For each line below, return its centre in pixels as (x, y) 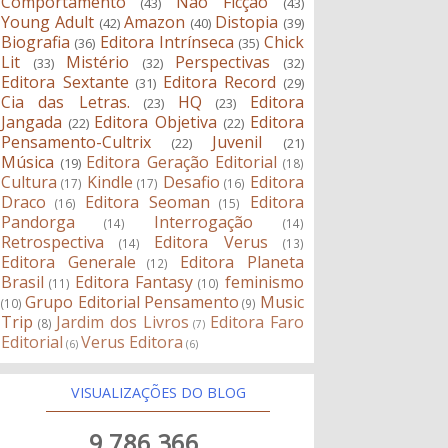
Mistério (98, 62)
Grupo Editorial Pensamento (132, 302)
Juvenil (237, 142)
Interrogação (204, 222)
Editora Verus (211, 242)
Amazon (155, 22)
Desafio (191, 182)
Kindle (109, 182)
